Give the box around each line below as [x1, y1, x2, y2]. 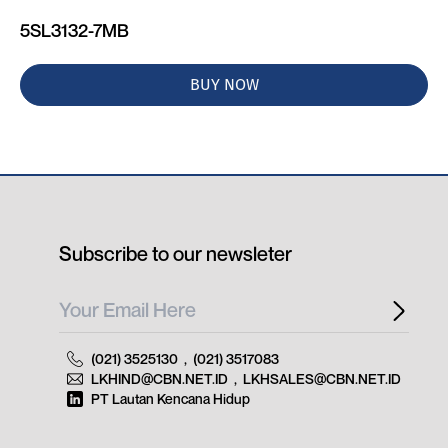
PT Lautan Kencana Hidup [91, 390, 250, 408]
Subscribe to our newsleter [59, 242, 293, 267]
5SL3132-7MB [20, 19, 130, 42]
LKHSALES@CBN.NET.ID [243, 370, 401, 388]
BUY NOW [189, 75, 259, 95]
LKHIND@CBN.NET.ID [91, 370, 228, 388]
